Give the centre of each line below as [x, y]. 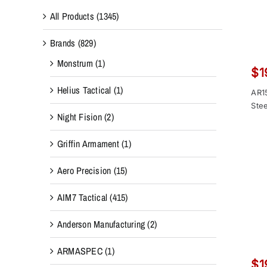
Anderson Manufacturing [101, 224]
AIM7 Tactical [82, 197]
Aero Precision [84, 170]
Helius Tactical [84, 90]
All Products [72, 16]
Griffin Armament [88, 143]
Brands [63, 43]
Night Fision [79, 117]
